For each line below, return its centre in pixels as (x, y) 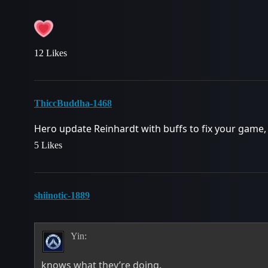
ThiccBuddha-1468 (73, 103)
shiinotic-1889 (62, 196)
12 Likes (51, 53)
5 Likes (48, 145)
